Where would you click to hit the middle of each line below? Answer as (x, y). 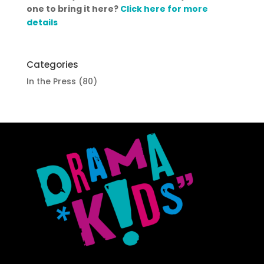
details (42, 22)
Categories (52, 64)
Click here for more (164, 9)
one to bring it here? (73, 9)
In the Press (51, 81)
